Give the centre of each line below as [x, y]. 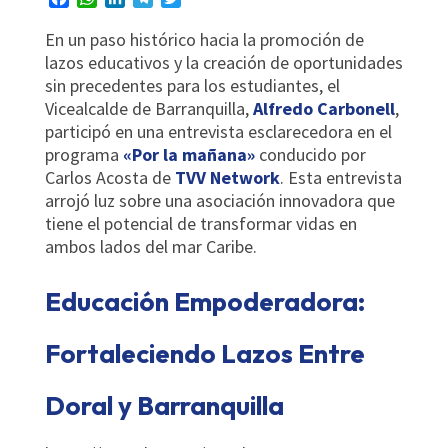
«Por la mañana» [188, 154]
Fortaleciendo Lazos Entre [204, 353]
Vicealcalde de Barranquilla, [148, 108]
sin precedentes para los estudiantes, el [192, 85]
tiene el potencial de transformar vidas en [200, 223]
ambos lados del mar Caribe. [150, 246]
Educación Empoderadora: [204, 301]
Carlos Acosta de [109, 177]
